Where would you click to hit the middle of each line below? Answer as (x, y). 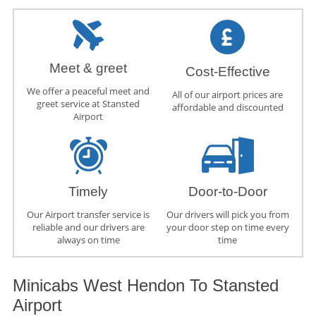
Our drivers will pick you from (227, 215)
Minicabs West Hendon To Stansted (145, 286)
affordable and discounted (227, 108)
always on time (88, 240)
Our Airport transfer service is (89, 215)
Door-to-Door (227, 192)
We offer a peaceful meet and (89, 91)
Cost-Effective (227, 72)
